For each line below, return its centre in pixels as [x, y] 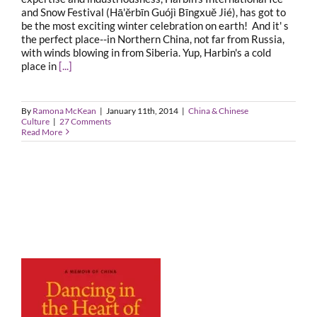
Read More [42, 132]
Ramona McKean [64, 110]
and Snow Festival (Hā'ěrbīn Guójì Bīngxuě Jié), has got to [154, 12]
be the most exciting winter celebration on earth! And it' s [155, 25]
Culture [35, 121]
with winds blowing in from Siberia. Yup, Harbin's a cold [146, 52]
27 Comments [85, 121]
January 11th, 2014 [142, 110]
